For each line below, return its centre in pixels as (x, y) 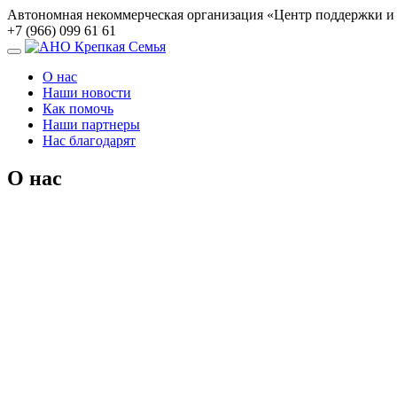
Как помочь (78, 109)
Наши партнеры (91, 125)
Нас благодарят (89, 140)
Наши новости (87, 93)
